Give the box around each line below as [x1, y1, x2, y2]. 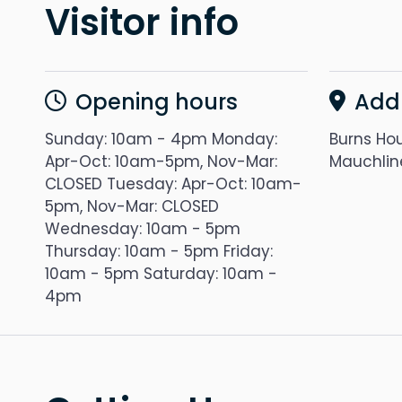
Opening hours [75, 87, 238, 117]
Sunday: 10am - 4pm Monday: [45, 128, 277, 150]
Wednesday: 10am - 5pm [45, 218, 240, 240]
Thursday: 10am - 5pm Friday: [45, 240, 273, 262]
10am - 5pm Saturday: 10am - [45, 263, 277, 284]
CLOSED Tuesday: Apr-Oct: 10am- [45, 173, 301, 195]
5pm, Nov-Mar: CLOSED [45, 196, 219, 217]
